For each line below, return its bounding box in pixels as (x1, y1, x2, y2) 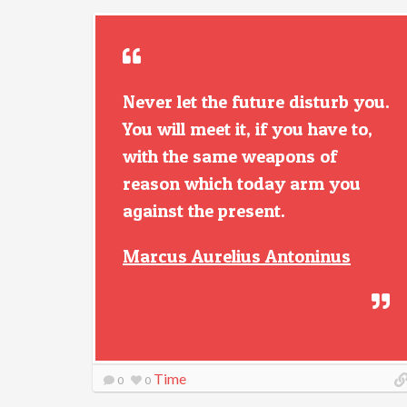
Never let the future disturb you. (123, 91, 390, 113)
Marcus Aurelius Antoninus (123, 245, 351, 267)
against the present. (123, 200, 285, 222)
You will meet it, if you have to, (123, 118, 372, 140)
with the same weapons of (123, 145, 337, 167)
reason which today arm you (123, 173, 361, 194)
